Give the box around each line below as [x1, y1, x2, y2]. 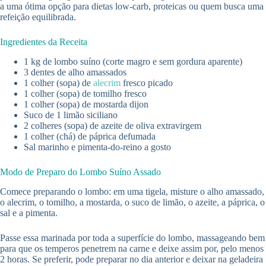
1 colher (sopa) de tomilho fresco [24, 88, 147, 99]
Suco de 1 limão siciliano [24, 110, 118, 121]
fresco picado [121, 78, 173, 88]
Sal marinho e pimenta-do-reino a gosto [24, 142, 171, 153]
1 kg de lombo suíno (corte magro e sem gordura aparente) [24, 56, 242, 67]
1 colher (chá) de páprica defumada [24, 131, 156, 142]
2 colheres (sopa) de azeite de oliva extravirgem [24, 121, 201, 131]
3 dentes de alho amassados [24, 67, 126, 78]
